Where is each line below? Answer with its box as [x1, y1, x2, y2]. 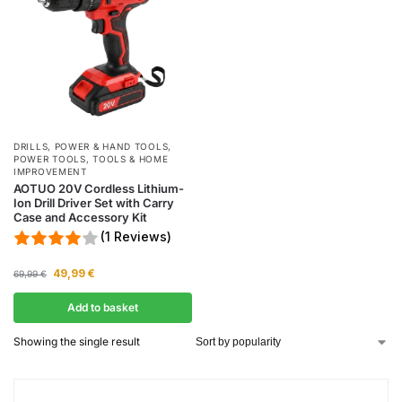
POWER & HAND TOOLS [54, 141, 169, 152]
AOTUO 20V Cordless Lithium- [13, 181, 184, 196]
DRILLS [13, 141, 48, 152]
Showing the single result [13, 335, 140, 348]
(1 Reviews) [100, 229, 171, 244]
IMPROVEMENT [13, 166, 87, 177]
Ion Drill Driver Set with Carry [13, 196, 174, 210]
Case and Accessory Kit [13, 210, 147, 224]
